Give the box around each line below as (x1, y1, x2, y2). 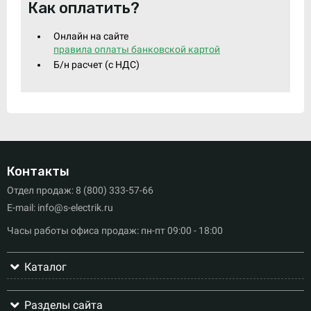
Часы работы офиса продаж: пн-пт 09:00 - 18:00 (7, 224, 223, 236)
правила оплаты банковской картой (53, 43, 220, 55)
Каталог (24, 260, 67, 274)
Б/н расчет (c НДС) (53, 59, 140, 70)
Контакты (7, 164, 69, 179)
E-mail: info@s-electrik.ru (7, 201, 113, 213)
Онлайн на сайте (53, 30, 128, 42)
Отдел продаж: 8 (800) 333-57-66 (7, 184, 153, 196)
